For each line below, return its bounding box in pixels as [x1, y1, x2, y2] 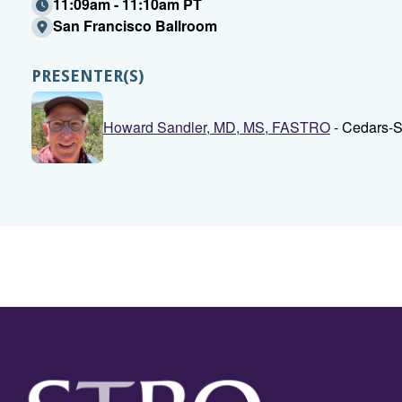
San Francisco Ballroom [52, 15, 217, 36]
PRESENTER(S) [31, 66, 144, 85]
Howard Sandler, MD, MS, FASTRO [102, 117, 330, 137]
